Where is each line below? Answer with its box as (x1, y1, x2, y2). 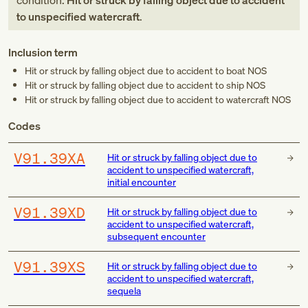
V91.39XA (14, 148, 85, 168)
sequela (107, 284, 141, 297)
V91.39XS (14, 257, 85, 276)
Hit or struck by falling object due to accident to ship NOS (25, 78, 265, 91)
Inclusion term (8, 45, 78, 60)
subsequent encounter (107, 230, 206, 243)
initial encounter (107, 175, 176, 188)
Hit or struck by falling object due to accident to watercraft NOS (25, 93, 291, 106)
